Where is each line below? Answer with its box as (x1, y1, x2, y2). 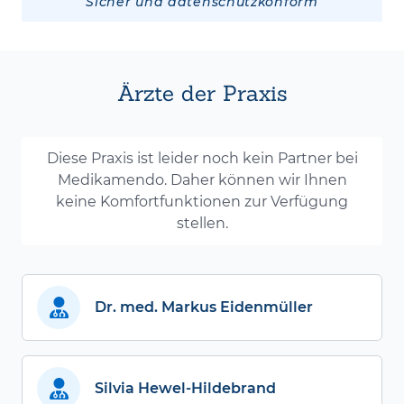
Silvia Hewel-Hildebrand (95, 380, 276, 398)
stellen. (176, 215, 228, 233)
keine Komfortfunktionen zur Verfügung (56, 193, 348, 211)
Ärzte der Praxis (116, 79, 288, 108)
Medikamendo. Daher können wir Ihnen (57, 171, 347, 189)
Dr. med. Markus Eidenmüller (95, 298, 313, 317)
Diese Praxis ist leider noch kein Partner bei (46, 150, 358, 168)
